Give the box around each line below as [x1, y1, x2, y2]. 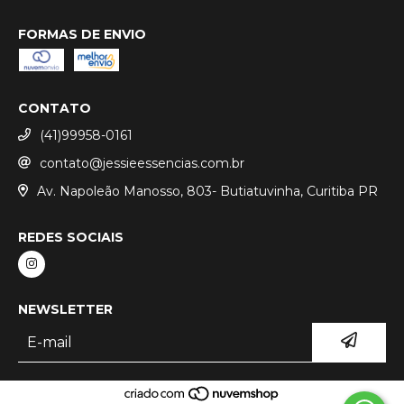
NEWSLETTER [18, 300, 113, 317]
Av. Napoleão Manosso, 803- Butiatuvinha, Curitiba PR [36, 182, 378, 199]
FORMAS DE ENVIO [18, 26, 146, 43]
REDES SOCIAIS [18, 228, 124, 245]
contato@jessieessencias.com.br [40, 154, 244, 171]
